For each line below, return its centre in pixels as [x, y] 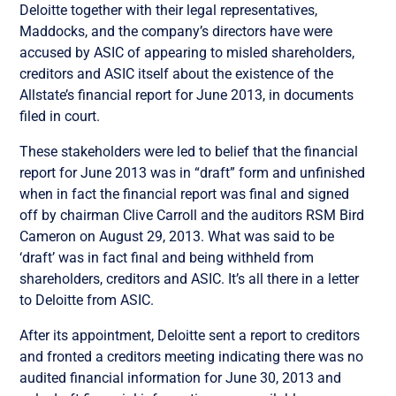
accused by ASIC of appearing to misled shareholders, [187, 52]
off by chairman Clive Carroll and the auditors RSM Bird [192, 215]
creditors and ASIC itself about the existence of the [177, 73]
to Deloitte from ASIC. [87, 300]
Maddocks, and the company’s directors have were [176, 31]
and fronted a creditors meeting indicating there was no [192, 356]
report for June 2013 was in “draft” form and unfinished [193, 172]
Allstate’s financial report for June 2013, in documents [187, 95]
